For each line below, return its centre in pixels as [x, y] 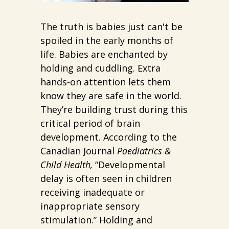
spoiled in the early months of [107, 41]
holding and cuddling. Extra [100, 68]
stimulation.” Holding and [96, 220]
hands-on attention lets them [106, 82]
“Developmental [129, 165]
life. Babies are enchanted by [104, 54]
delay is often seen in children [106, 179]
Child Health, [66, 165]
